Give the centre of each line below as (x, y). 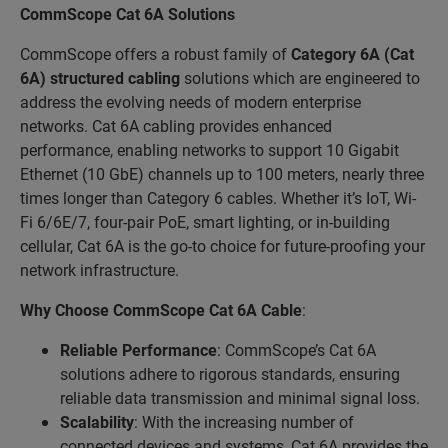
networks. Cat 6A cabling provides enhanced (176, 125)
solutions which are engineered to (300, 77)
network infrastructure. (99, 269)
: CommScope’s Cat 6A (296, 349)
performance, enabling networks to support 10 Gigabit (209, 149)
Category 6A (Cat (352, 53)
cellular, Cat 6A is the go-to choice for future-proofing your (222, 245)
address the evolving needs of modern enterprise (190, 101)
